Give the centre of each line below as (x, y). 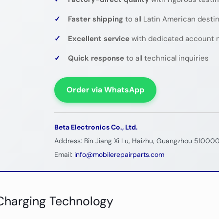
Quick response (96, 58)
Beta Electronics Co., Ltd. (96, 127)
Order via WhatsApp (106, 90)
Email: (65, 155)
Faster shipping (96, 19)
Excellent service (99, 39)
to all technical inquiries (167, 58)
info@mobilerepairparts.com (120, 155)
